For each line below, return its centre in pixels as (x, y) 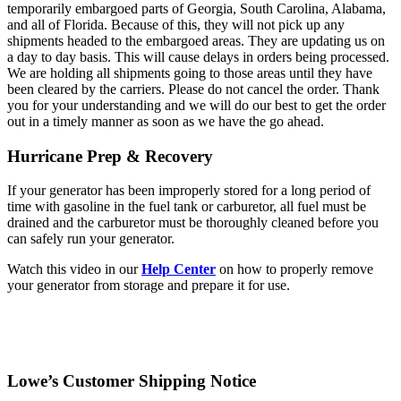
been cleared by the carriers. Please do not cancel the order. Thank (193, 89)
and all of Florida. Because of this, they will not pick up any (176, 25)
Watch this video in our (74, 269)
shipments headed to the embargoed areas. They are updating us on (196, 41)
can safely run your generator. (91, 239)
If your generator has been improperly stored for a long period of (189, 191)
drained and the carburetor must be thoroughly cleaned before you (193, 223)
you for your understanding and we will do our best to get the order (196, 105)
